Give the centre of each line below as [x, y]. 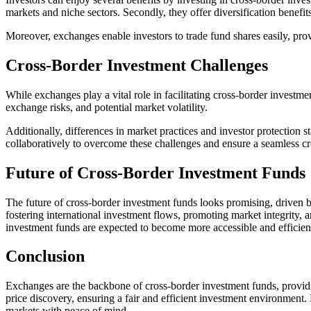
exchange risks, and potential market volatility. [108, 107]
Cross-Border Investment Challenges [137, 65]
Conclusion [45, 257]
